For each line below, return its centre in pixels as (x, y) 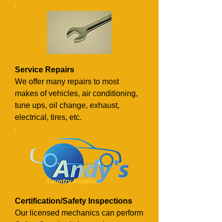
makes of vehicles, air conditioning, (76, 93)
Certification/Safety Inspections (74, 201)
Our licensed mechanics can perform (79, 213)
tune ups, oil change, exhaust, (67, 105)
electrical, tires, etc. (48, 117)
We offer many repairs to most (67, 81)
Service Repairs (45, 69)
